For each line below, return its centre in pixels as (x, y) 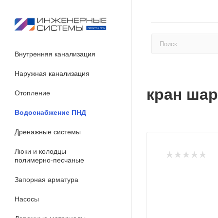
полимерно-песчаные (49, 160)
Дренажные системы (48, 132)
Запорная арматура (46, 180)
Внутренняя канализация (55, 54)
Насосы (27, 199)
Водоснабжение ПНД (50, 112)
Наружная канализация (52, 73)
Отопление (32, 93)
